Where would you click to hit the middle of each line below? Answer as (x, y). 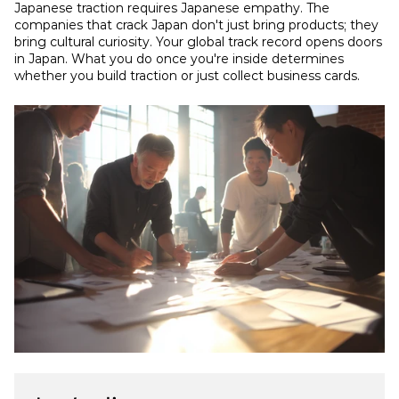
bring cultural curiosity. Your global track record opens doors (198, 42)
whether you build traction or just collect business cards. (187, 76)
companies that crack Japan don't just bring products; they (196, 25)
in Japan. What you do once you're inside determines (179, 59)
